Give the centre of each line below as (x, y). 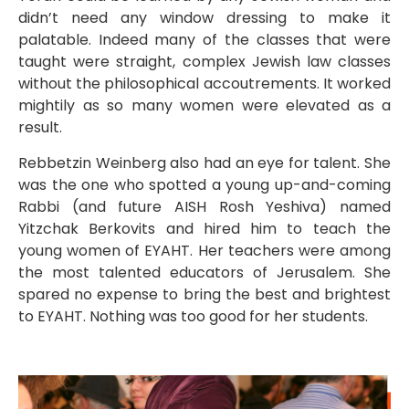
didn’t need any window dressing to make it (204, 18)
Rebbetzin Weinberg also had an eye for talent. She (204, 163)
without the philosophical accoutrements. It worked (204, 84)
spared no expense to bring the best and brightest (204, 294)
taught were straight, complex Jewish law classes (204, 62)
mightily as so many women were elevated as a (204, 106)
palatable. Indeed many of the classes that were (204, 40)
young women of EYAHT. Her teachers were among (204, 250)
